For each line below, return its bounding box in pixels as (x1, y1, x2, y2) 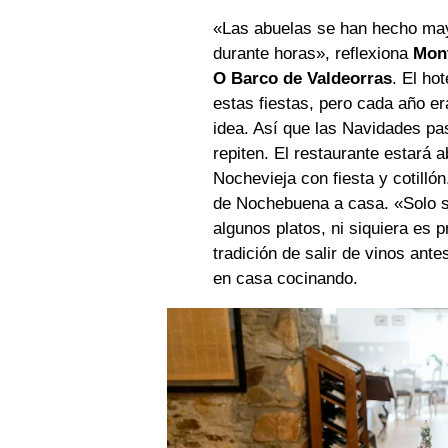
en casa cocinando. (213, 269, 359, 289)
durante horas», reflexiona (213, 44, 414, 64)
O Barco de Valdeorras (213, 69, 393, 89)
